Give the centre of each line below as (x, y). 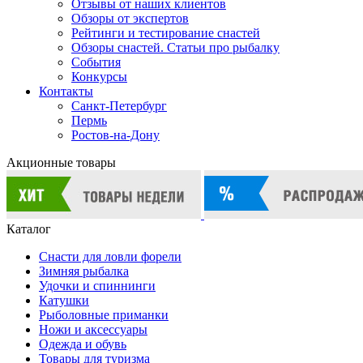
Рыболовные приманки (104, 315)
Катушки (64, 300)
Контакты (66, 91)
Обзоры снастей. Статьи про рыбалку (175, 47)
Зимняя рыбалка (84, 271)
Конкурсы (99, 77)
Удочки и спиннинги (97, 286)
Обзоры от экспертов (130, 18)
